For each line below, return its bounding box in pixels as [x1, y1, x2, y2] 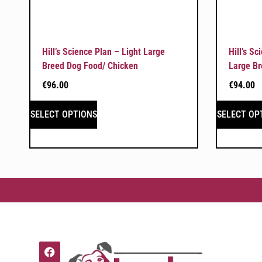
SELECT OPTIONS [30, 108, 97, 120]
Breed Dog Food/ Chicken [42, 60, 138, 71]
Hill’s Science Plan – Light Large [42, 46, 165, 57]
